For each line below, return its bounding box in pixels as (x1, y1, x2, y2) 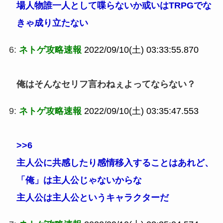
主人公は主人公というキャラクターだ (16, 192, 169, 203)
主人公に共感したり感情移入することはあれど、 (16, 157, 214, 168)
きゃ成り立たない (16, 17, 88, 28)
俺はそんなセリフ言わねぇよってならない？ (16, 79, 196, 89)
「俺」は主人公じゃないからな (16, 175, 142, 185)
